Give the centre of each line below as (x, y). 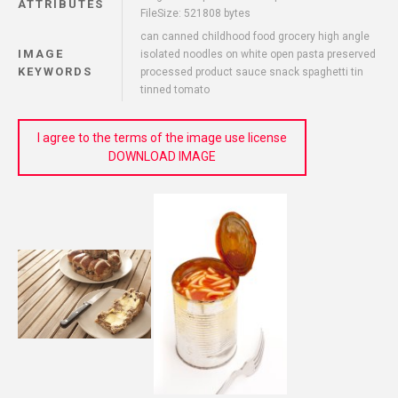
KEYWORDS (55, 72)
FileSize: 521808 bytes (195, 14)
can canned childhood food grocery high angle (255, 37)
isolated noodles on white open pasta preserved (258, 55)
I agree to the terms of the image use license (162, 138)
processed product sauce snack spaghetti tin (252, 72)
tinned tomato (175, 90)
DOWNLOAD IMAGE (162, 157)
